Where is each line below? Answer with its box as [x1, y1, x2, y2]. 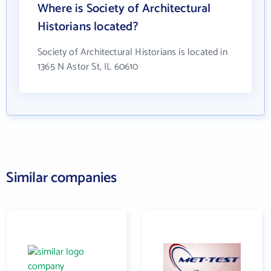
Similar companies [6, 166, 117, 190]
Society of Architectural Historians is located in [38, 44, 227, 60]
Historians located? [38, 17, 139, 37]
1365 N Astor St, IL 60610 [38, 59, 139, 75]
